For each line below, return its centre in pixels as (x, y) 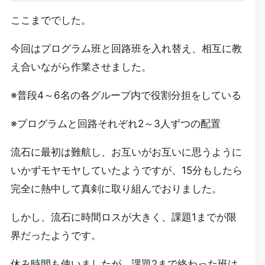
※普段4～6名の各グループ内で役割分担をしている (126, 95)
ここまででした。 (51, 20)
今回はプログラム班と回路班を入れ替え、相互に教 (126, 49)
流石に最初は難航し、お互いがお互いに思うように (126, 152)
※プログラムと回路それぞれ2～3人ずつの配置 (115, 124)
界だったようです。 (56, 235)
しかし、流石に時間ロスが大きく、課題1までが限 (123, 217)
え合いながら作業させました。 (81, 67)
